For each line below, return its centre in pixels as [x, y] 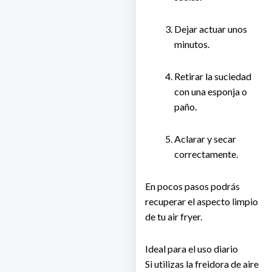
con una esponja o [211, 92]
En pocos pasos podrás [192, 186]
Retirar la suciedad [213, 76]
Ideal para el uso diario [192, 249]
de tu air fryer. [174, 217]
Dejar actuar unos [211, 29]
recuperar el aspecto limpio [202, 202]
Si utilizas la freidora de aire [202, 264]
